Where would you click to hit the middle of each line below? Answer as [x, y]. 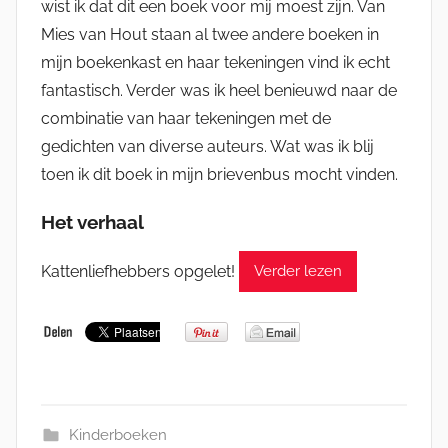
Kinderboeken [117, 434]
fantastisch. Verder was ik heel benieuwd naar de [219, 90]
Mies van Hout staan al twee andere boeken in [210, 34]
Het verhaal [92, 221]
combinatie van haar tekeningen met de [186, 118]
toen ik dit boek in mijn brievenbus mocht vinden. [219, 174]
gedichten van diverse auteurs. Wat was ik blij [207, 146]
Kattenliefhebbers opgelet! [140, 271]
